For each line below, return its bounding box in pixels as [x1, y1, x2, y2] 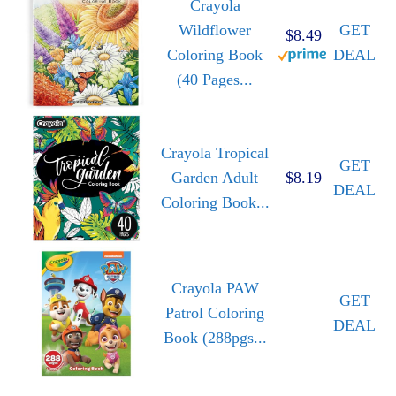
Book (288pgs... [163, 328, 267, 346]
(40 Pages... [177, 70, 253, 88]
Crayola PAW [171, 278, 259, 297]
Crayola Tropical [161, 143, 269, 162]
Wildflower [179, 20, 251, 39]
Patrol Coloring [165, 303, 264, 322]
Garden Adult [171, 168, 258, 187]
